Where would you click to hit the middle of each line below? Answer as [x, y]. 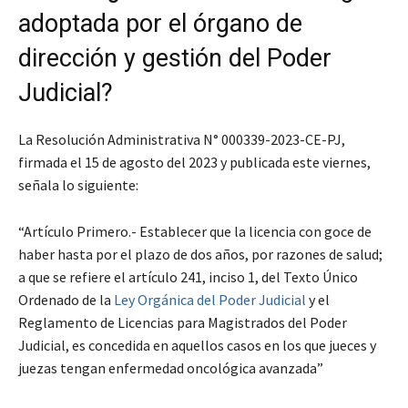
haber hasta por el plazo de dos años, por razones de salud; [200, 255]
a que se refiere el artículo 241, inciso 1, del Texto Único [188, 277]
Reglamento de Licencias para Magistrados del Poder [183, 323]
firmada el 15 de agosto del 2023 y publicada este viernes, [194, 163]
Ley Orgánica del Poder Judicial [210, 300]
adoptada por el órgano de [160, 24]
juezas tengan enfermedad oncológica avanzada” [171, 368]
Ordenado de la [66, 300]
